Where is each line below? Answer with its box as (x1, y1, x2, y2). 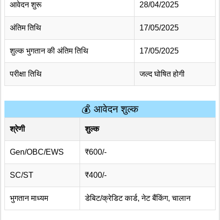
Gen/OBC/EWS (10, 148, 64, 157)
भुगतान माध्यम (10, 194, 48, 203)
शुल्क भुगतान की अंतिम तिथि (10, 47, 88, 55)
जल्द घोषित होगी (139, 70, 185, 79)
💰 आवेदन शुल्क (82, 104, 138, 115)
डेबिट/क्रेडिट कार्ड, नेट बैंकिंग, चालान (85, 194, 191, 203)
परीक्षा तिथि (10, 70, 42, 79)
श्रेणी (10, 125, 25, 134)
